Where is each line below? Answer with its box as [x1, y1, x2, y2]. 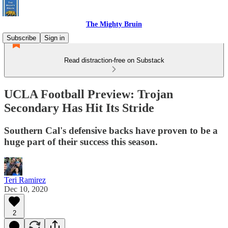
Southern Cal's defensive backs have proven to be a [4, 125, 218, 136]
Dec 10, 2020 [4, 184, 48, 193]
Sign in [44, 34, 65, 42]
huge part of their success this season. [4, 136, 158, 147]
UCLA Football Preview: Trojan [4, 87, 173, 101]
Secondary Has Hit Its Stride [4, 101, 154, 115]
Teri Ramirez [4, 175, 46, 184]
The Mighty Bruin [86, 20, 142, 28]
